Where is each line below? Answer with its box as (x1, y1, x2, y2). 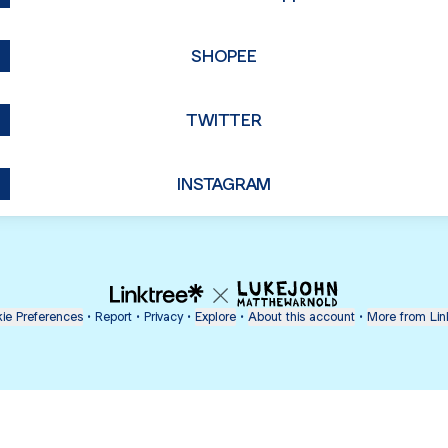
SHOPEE (191, 44, 257, 67)
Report (95, 308, 132, 325)
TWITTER (186, 108, 262, 131)
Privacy (144, 308, 183, 325)
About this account (248, 308, 355, 325)
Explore (195, 308, 236, 325)
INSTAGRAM (176, 172, 272, 195)
